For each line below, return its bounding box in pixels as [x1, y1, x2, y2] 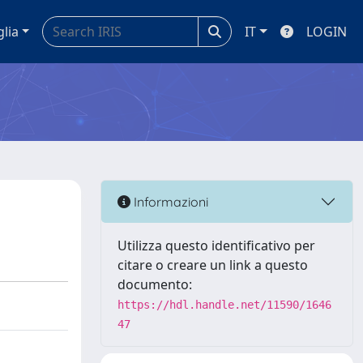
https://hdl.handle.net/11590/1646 [117, 298, 331, 311]
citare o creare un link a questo [117, 256, 308, 274]
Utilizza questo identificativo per [117, 237, 315, 254]
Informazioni [130, 193, 208, 210]
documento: [117, 275, 192, 293]
